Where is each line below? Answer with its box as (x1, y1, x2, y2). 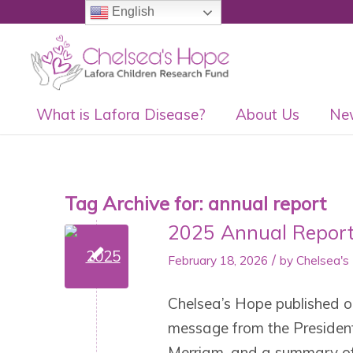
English (108, 5, 154, 19)
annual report (208, 191, 326, 215)
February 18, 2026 (168, 253, 268, 268)
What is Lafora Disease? (35, 105, 206, 124)
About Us (235, 105, 299, 124)
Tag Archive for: (65, 191, 208, 215)
